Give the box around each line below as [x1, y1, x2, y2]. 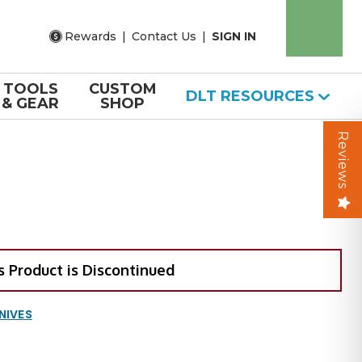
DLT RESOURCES [185, 87, 318, 105]
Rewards [65, 28, 116, 44]
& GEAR [2, 95, 60, 112]
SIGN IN [212, 28, 256, 44]
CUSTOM [88, 80, 157, 98]
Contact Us [132, 28, 196, 44]
